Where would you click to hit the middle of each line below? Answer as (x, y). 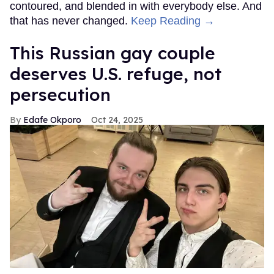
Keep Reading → (173, 20)
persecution (60, 94)
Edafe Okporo (52, 120)
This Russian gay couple (113, 53)
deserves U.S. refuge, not (116, 73)
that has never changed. (70, 20)
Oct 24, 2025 (117, 120)
